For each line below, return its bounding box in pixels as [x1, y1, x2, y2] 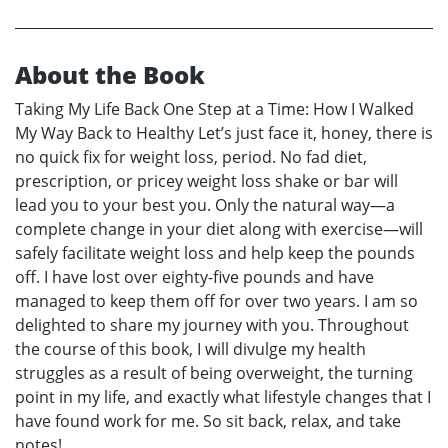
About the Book [15, 57, 205, 91]
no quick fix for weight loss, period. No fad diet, [15, 145, 367, 168]
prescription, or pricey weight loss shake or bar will [15, 169, 398, 192]
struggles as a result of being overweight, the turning [15, 361, 413, 384]
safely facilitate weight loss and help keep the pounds [15, 241, 415, 264]
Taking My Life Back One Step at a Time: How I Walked [15, 97, 414, 120]
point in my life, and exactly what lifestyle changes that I [15, 385, 431, 408]
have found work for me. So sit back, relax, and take [15, 409, 401, 432]
